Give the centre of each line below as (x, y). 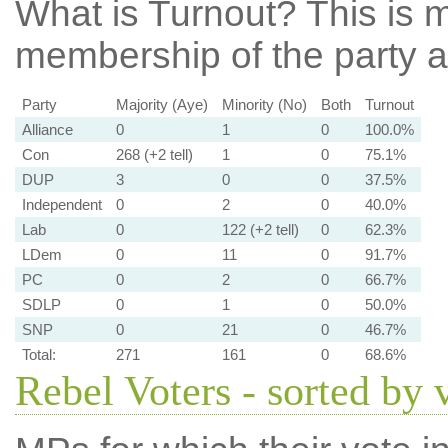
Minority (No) (264, 104)
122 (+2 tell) (260, 229)
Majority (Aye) (161, 104)
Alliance (47, 129)
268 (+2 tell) (154, 154)
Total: (38, 354)
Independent (61, 204)
